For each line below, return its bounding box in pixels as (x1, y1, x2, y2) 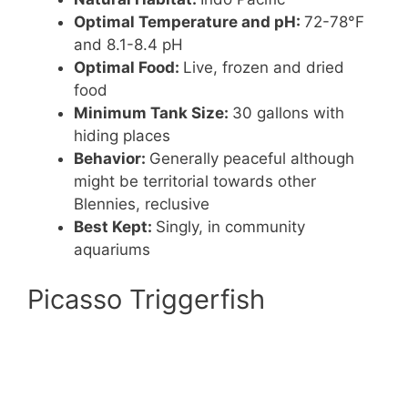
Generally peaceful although (149, 148, 354, 168)
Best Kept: (74, 217, 156, 236)
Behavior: (74, 148, 149, 168)
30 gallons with (232, 103, 344, 122)
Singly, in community (156, 217, 305, 236)
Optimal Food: (74, 57, 183, 76)
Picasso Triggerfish (27, 283, 265, 316)
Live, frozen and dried (183, 57, 344, 76)
